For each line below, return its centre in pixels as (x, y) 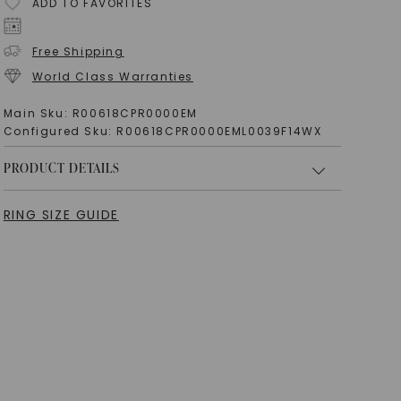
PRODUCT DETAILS (61, 168)
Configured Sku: (60, 132)
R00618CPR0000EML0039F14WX (219, 132)
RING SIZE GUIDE (61, 215)
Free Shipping (78, 51)
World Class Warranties (113, 76)
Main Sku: (38, 114)
